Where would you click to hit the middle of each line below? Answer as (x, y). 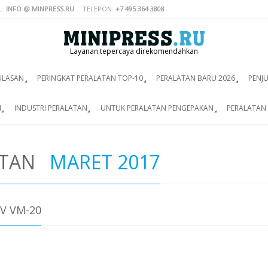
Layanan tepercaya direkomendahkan (134, 51)
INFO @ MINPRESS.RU (40, 8)
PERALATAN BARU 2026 (196, 78)
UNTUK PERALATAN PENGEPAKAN (157, 108)
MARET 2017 (105, 162)
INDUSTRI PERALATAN (51, 108)
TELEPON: (99, 8)
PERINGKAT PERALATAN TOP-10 (90, 78)
